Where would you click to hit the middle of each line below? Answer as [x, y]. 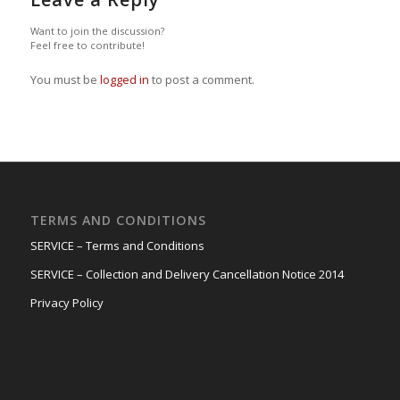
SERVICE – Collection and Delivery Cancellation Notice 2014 [187, 275]
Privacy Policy [67, 303]
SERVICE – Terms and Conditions [117, 246]
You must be [65, 79]
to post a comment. [201, 79]
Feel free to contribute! [87, 45]
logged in [124, 79]
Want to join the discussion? [97, 30]
